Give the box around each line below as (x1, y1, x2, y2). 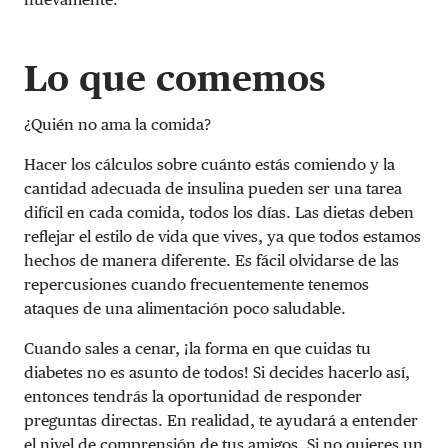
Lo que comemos (24, 56, 326, 99)
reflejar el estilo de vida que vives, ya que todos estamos (24, 226, 421, 246)
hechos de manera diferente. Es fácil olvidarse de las (24, 250, 399, 270)
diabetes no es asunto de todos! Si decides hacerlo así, (24, 362, 410, 382)
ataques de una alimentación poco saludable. (24, 298, 346, 318)
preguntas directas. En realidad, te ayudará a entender (24, 410, 418, 430)
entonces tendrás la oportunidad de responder (24, 386, 362, 406)
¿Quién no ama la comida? (24, 114, 211, 134)
